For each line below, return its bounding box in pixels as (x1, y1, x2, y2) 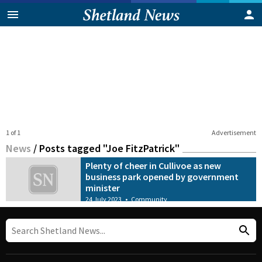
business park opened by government (85, 170, 239, 182)
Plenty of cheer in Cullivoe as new (85, 159, 222, 171)
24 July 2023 (85, 194, 122, 204)
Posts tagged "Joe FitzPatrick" (39, 141, 180, 155)
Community (131, 194, 168, 204)
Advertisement (211, 127, 256, 137)
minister (85, 181, 120, 194)
